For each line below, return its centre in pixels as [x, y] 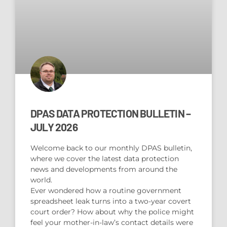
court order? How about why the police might [112, 212]
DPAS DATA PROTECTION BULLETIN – [111, 113]
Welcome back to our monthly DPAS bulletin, [111, 148]
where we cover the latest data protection [105, 158]
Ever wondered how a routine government [106, 190]
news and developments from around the [104, 169]
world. [41, 180]
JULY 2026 [54, 127]
